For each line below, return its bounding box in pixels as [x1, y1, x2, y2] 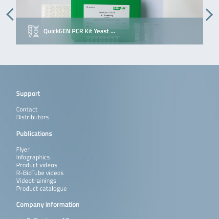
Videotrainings [16, 175, 56, 185]
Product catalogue [16, 183, 67, 193]
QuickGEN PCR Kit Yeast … [43, 26, 115, 36]
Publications [16, 128, 52, 138]
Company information [16, 199, 80, 210]
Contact [16, 104, 38, 114]
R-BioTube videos [16, 168, 64, 177]
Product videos [16, 160, 57, 170]
